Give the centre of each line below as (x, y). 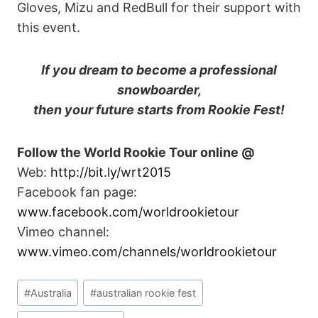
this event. (49, 27)
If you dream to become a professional (159, 70)
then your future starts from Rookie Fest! (159, 109)
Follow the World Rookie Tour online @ (136, 152)
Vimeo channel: (63, 231)
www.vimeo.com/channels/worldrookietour (147, 251)
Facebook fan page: (77, 192)
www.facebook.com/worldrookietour (128, 212)
